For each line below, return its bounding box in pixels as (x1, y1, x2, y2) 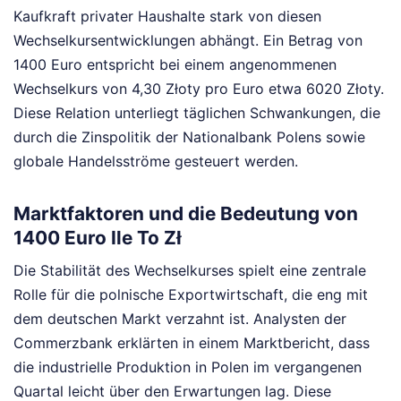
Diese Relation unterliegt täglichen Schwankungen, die (13, 103, 380, 122)
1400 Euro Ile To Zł (13, 226, 182, 250)
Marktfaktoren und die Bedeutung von (13, 202, 358, 226)
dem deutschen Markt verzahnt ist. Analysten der (13, 310, 346, 328)
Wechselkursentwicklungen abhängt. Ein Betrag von (13, 30, 363, 49)
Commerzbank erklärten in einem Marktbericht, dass (13, 334, 370, 353)
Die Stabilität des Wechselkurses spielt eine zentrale (13, 261, 366, 280)
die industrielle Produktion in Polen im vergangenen (13, 358, 362, 377)
